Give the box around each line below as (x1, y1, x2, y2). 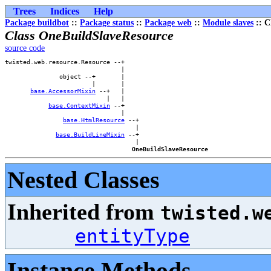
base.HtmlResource (63, 116, 125, 123)
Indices (50, 6, 79, 16)
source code (5, 44, 45, 53)
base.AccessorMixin (30, 87, 96, 94)
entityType (75, 225, 190, 247)
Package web (145, 18, 192, 27)
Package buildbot (5, 18, 69, 27)
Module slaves (203, 18, 253, 27)
